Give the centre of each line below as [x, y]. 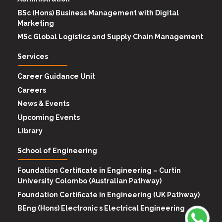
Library [30, 131]
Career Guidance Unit [56, 77]
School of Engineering [57, 151]
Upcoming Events [49, 117]
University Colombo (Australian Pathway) [89, 181]
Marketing [36, 23]
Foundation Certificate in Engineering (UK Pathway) [109, 194]
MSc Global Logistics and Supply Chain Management [110, 37]
